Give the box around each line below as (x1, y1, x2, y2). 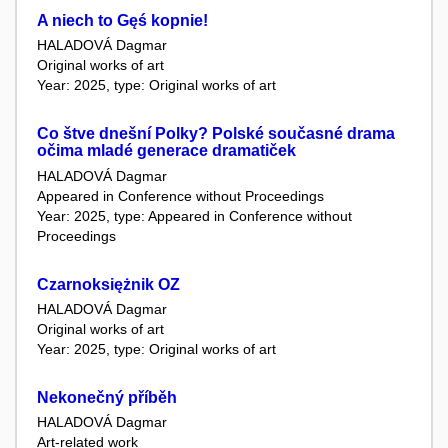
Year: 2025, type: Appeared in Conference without (37, 207, 352, 224)
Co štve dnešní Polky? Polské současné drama (37, 125, 395, 143)
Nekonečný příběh (37, 388, 177, 406)
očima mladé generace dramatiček (37, 142, 296, 160)
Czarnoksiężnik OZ (37, 275, 180, 293)
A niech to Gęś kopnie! (37, 12, 208, 30)
